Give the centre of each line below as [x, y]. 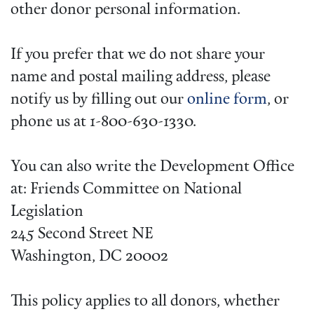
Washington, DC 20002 [89, 257]
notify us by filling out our [99, 100]
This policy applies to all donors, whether [145, 302]
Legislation [47, 212]
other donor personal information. [125, 11]
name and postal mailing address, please [141, 78]
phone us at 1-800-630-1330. [103, 123]
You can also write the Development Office [152, 168]
